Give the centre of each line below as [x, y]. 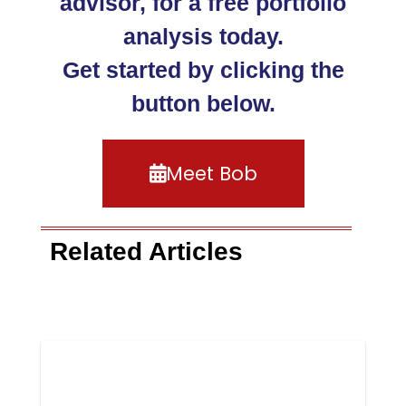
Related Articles [146, 251]
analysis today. [203, 36]
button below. [203, 103]
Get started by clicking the [203, 69]
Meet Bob [211, 173]
